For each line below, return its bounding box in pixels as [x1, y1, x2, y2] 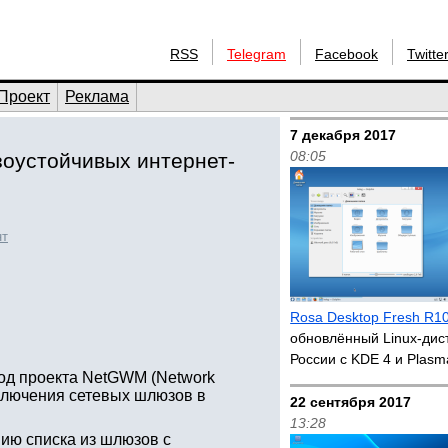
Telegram [227, 46, 286, 62]
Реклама [65, 88, 129, 105]
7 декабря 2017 [290, 127, 397, 143]
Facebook [315, 46, 378, 62]
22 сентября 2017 [290, 394, 412, 410]
